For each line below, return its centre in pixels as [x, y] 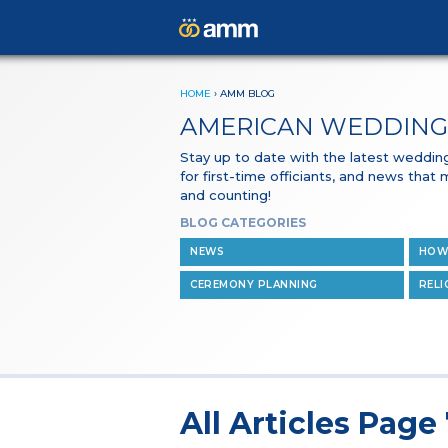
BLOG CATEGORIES [243, 222]
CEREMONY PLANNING [254, 284]
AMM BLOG [247, 93]
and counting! [225, 195]
